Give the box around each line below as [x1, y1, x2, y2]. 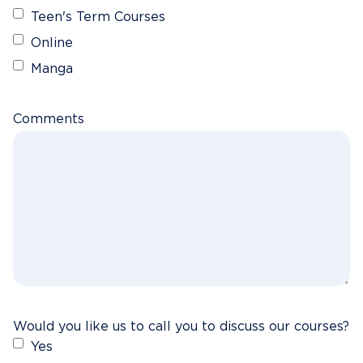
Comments [13, 113, 84, 126]
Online [31, 36, 73, 49]
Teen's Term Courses [31, 11, 165, 23]
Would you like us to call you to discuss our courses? [13, 320, 349, 333]
